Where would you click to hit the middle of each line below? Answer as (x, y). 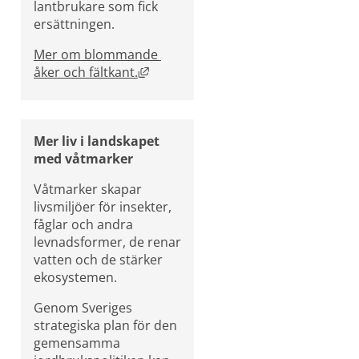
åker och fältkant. (86, 72)
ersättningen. (74, 24)
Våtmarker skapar (88, 189)
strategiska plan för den (105, 325)
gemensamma (77, 343)
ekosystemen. (75, 277)
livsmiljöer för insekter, (103, 206)
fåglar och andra (83, 224)
